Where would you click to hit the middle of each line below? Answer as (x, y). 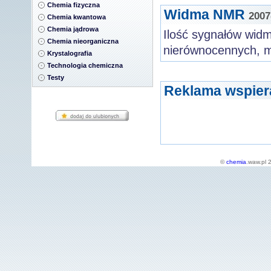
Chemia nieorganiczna (83, 41)
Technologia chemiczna (85, 65)
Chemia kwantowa (77, 17)
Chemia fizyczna (73, 5)
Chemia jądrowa (73, 29)
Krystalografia (70, 53)
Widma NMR (204, 15)
